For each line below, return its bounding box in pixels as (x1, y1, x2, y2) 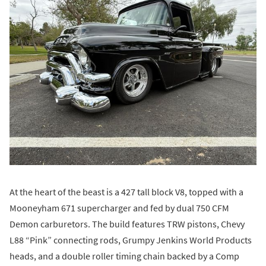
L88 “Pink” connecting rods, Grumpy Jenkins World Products (9, 234, 252, 246)
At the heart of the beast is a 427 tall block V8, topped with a (9, 186, 243, 198)
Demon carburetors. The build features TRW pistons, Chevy (9, 218, 245, 230)
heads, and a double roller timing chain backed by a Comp (9, 250, 239, 262)
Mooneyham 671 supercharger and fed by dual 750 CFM (9, 202, 229, 214)
